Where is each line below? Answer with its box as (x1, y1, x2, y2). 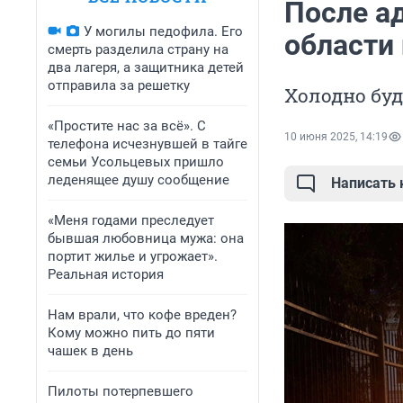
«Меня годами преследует (48, 212, 214, 228)
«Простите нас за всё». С (48, 118, 206, 134)
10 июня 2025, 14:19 (284, 130, 388, 144)
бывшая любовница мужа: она (48, 230, 244, 246)
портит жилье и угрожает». (48, 248, 218, 264)
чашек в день (48, 343, 133, 359)
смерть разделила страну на (48, 41, 228, 58)
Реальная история (48, 266, 164, 282)
